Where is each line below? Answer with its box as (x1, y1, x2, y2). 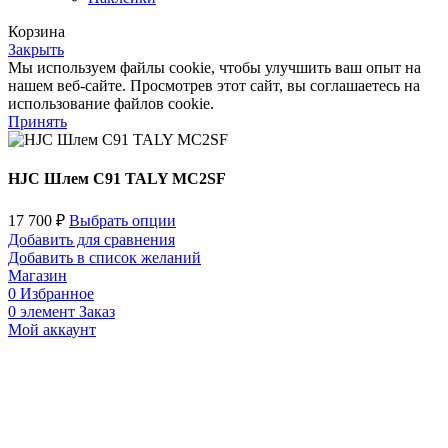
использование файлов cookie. (8, 94, 214, 112)
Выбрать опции (69, 212, 176, 230)
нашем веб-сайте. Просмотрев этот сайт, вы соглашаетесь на (8, 76, 420, 94)
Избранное (20, 285, 94, 303)
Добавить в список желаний (8, 249, 201, 267)
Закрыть (8, 40, 64, 58)
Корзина (8, 22, 65, 40)
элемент (20, 303, 75, 321)
